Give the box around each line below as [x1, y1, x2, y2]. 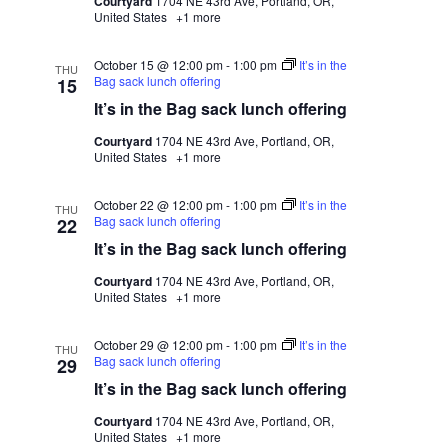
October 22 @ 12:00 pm [93, 196, 223, 213]
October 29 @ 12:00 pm [93, 336, 223, 353]
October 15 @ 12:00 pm [93, 56, 223, 73]
